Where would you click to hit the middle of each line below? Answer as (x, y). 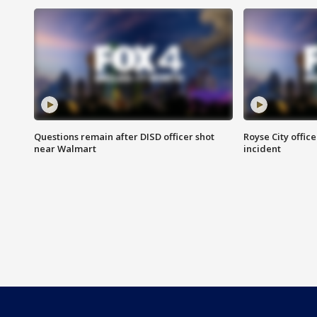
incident (262, 149)
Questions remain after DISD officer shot (124, 137)
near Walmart (65, 149)
